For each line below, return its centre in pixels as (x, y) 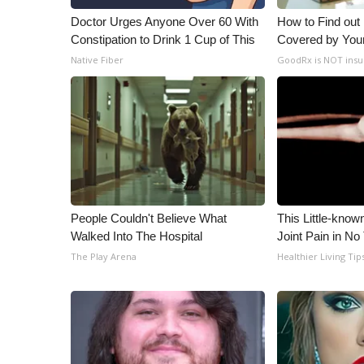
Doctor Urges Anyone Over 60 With (165, 22)
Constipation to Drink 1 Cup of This (163, 39)
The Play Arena (104, 256)
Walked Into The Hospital (136, 236)
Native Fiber (97, 60)
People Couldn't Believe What (149, 218)
